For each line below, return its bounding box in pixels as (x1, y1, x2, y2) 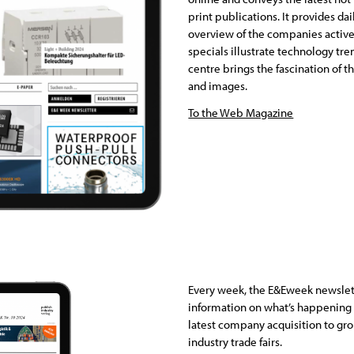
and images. (188, 78, 248, 94)
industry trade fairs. (188, 334, 283, 350)
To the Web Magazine (188, 104, 294, 120)
